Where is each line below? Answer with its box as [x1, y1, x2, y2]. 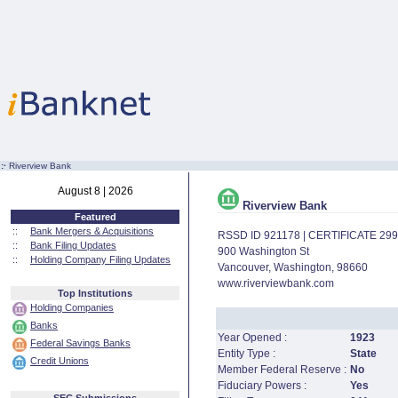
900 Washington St [218, 245, 309, 258]
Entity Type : [218, 347, 275, 360]
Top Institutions [58, 288, 132, 298]
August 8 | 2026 [57, 185, 133, 197]
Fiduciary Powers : [218, 379, 306, 392]
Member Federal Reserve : [218, 363, 346, 376]
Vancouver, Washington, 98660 [218, 261, 368, 274]
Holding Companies [30, 302, 114, 313]
